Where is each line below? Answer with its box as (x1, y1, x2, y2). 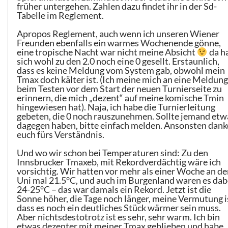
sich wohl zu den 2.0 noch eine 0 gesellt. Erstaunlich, (17, 55, 220, 67)
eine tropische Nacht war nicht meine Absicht (17, 46, 197, 58)
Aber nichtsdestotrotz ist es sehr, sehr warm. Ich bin (17, 211, 220, 222)
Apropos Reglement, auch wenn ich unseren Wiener (17, 27, 220, 39)
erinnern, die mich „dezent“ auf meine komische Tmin (17, 92, 224, 103)
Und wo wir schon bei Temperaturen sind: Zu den (17, 147, 209, 158)
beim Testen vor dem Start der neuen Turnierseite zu (17, 82, 222, 94)
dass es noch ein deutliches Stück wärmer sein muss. (17, 202, 221, 213)
